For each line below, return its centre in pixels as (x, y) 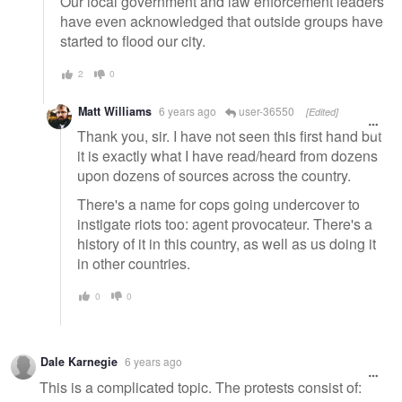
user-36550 (265, 110)
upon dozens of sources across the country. (214, 176)
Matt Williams (115, 111)
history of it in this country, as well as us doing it (227, 243)
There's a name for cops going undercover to (218, 204)
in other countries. (134, 263)
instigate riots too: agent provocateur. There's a (225, 223)
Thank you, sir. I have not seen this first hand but (229, 136)
